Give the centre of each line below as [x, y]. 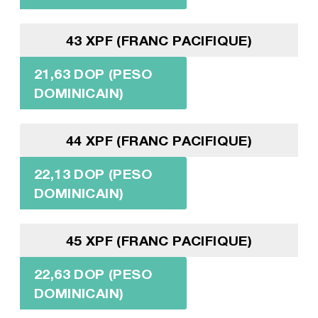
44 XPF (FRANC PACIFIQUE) [159, 141]
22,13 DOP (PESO [93, 174]
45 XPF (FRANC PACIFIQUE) [159, 241]
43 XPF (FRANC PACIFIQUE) [159, 40]
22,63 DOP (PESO [93, 274]
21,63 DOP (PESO [93, 74]
